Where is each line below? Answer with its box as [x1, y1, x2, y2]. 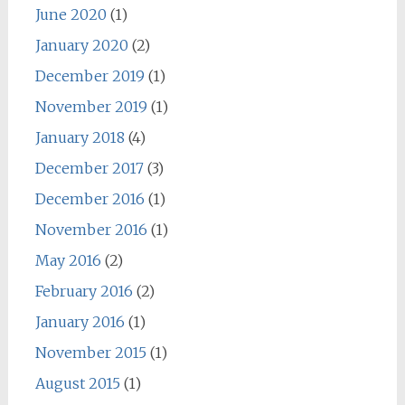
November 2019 [34, 98, 147, 116]
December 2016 [34, 190, 145, 208]
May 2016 [34, 251, 101, 269]
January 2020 [34, 36, 128, 54]
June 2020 [34, 5, 107, 24]
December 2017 [34, 159, 144, 177]
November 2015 [34, 344, 146, 362]
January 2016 [34, 313, 125, 331]
